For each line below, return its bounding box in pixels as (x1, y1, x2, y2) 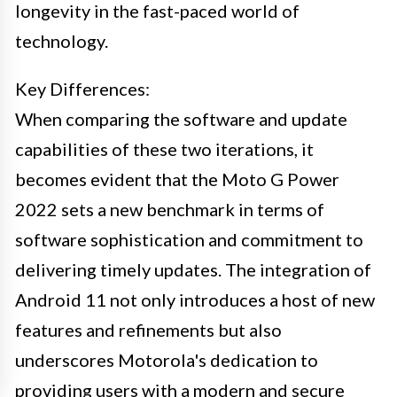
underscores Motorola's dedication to (15, 348, 318, 370)
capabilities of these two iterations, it (15, 137, 314, 160)
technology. (15, 29, 108, 51)
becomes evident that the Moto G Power (15, 167, 339, 190)
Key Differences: (15, 77, 150, 99)
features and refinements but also (15, 318, 282, 340)
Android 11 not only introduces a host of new (15, 288, 375, 310)
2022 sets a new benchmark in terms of (15, 198, 324, 220)
